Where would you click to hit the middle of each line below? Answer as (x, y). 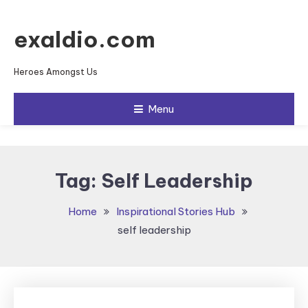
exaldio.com (85, 39)
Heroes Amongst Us (56, 72)
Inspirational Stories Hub (175, 211)
